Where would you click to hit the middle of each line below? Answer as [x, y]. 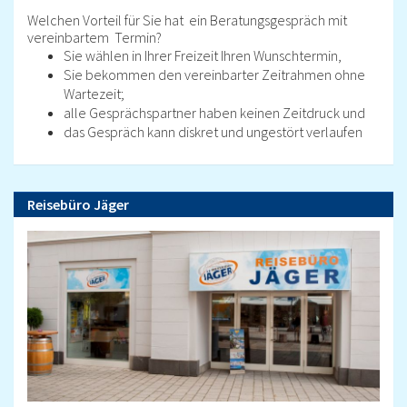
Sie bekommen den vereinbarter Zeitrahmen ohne [214, 75]
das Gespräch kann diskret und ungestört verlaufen [213, 132]
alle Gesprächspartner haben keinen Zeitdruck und [214, 113]
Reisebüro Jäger [78, 205]
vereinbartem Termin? [94, 38]
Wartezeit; [97, 94]
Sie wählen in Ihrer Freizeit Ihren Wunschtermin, [203, 56]
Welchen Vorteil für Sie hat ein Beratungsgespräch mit [187, 20]
